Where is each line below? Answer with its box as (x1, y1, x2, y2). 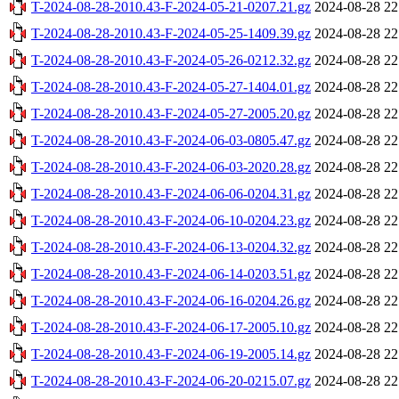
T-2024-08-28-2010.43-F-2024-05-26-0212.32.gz (31, 52, 311, 68)
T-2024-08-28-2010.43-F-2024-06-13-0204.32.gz (31, 239, 311, 255)
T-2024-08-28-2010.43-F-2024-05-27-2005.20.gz (31, 105, 311, 121)
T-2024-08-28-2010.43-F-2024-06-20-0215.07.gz (31, 372, 311, 388)
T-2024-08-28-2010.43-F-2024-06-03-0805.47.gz (31, 132, 311, 148)
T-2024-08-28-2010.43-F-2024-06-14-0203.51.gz (31, 265, 311, 281)
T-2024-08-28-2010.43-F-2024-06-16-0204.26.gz (31, 292, 311, 308)
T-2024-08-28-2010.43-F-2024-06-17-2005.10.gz (31, 319, 311, 335)
